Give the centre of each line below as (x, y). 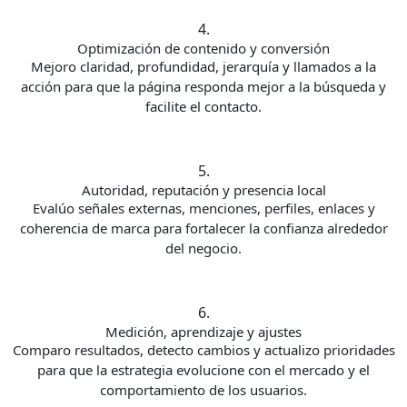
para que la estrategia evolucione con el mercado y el (203, 370)
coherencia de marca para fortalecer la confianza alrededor (203, 228)
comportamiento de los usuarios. (203, 390)
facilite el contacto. (203, 107)
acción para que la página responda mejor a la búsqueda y (203, 87)
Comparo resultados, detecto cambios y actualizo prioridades (203, 350)
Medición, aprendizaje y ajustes (203, 332)
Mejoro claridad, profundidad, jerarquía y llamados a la (203, 67)
